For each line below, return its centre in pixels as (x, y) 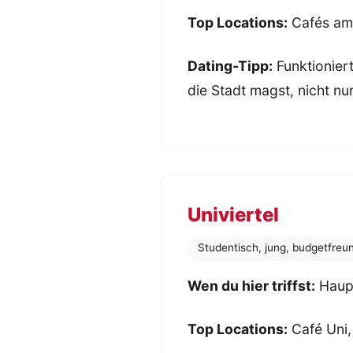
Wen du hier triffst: (251, 285)
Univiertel (233, 215)
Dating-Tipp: (230, 66)
